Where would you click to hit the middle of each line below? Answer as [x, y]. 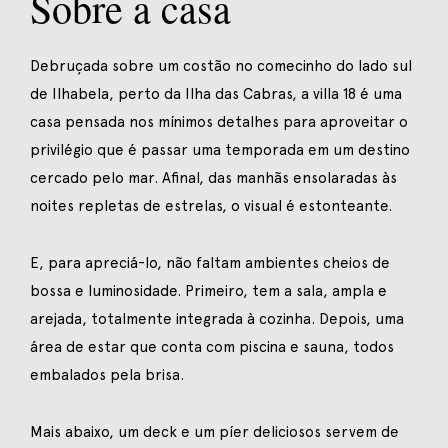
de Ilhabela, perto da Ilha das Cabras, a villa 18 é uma [216, 93]
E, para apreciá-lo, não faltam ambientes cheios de [210, 262]
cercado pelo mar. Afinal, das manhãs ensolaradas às [213, 177]
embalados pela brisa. [107, 374]
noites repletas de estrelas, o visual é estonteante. [211, 205]
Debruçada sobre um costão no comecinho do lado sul [221, 65]
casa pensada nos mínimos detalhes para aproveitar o [219, 121]
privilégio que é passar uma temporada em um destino [220, 149]
